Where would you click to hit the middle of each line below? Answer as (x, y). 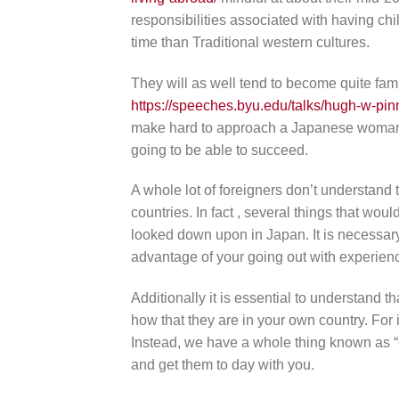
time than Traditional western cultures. (250, 42)
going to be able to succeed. (220, 150)
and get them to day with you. (223, 365)
